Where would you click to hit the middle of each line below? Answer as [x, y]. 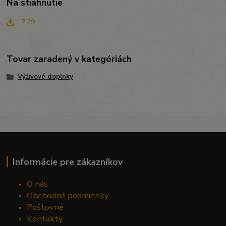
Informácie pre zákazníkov [67, 162]
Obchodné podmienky [68, 195]
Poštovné [45, 207]
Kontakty [45, 218]
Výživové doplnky [45, 77]
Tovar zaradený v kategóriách [69, 59]
